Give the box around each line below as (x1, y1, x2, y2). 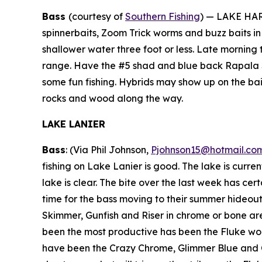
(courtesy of (68, 11, 125, 22)
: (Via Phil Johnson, (65, 144, 151, 156)
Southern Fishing (125, 11, 200, 22)
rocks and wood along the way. (42, 92, 183, 104)
